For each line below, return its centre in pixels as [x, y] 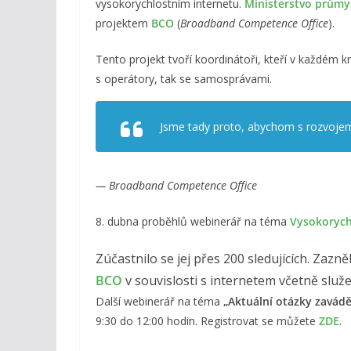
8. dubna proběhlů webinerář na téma [193, 221]
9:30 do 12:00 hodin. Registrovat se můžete [207, 320]
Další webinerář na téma [159, 301]
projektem [123, 23]
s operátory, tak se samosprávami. [184, 78]
